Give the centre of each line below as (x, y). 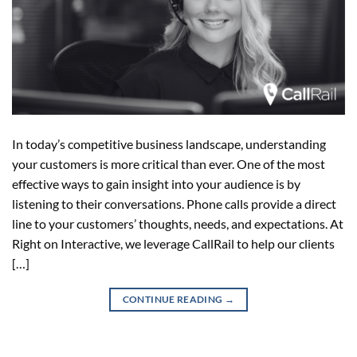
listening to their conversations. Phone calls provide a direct (174, 204)
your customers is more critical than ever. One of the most (169, 164)
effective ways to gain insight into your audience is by (156, 184)
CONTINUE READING (173, 300)
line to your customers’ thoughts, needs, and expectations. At (178, 224)
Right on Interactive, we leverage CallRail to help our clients (173, 244)
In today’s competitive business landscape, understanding (169, 144)
